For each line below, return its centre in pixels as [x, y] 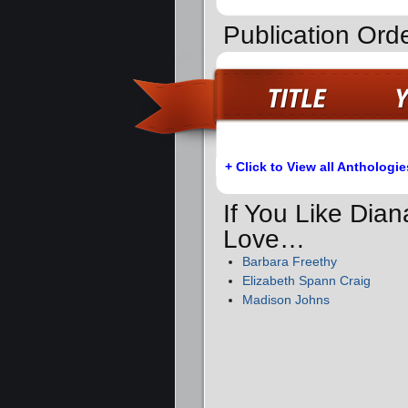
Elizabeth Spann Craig [306, 280]
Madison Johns [286, 299]
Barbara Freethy [290, 261]
